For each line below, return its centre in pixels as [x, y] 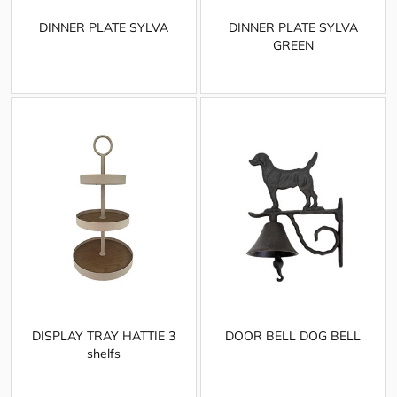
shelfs [103, 354]
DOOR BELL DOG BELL [293, 336]
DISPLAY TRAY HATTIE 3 [103, 336]
